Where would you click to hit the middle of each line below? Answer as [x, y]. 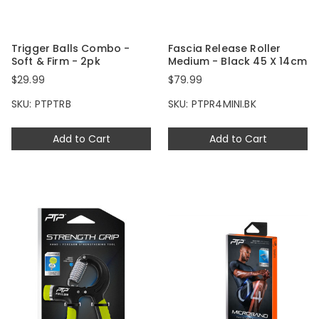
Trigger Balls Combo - [71, 49]
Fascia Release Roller [225, 49]
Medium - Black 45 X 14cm [237, 62]
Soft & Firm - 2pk [56, 62]
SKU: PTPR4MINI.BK [212, 104]
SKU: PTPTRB [41, 104]
